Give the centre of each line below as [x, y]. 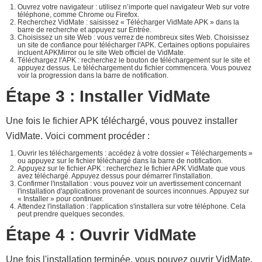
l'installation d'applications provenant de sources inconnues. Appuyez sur [133, 191]
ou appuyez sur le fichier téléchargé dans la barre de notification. [120, 161]
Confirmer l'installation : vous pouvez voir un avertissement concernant [129, 184]
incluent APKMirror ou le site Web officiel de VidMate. [101, 53]
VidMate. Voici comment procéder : [78, 136]
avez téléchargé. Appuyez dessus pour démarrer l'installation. [115, 176]
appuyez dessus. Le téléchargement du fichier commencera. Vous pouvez [135, 68]
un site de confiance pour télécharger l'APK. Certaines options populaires [134, 45]
